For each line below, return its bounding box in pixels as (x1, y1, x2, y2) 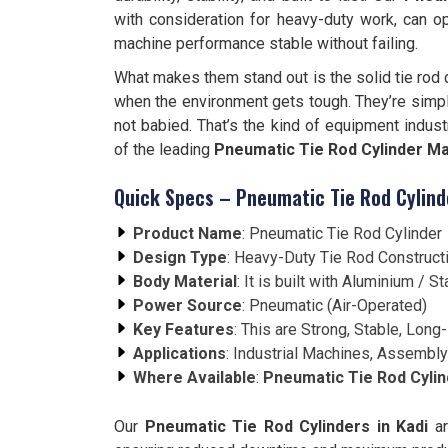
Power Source (133, 296, 242, 315)
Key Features (133, 320, 234, 339)
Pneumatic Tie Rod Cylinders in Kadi (144, 417, 429, 436)
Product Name (133, 224, 242, 243)
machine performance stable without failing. (114, 34, 418, 53)
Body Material (133, 272, 237, 291)
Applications (133, 344, 226, 363)
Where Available (133, 368, 256, 387)
